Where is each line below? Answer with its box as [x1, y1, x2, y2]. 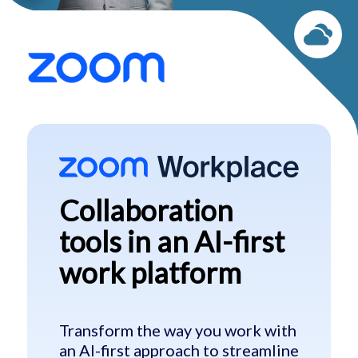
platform [129, 255, 241, 291]
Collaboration [58, 193, 233, 229]
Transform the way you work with [58, 320, 296, 340]
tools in [58, 224, 157, 260]
